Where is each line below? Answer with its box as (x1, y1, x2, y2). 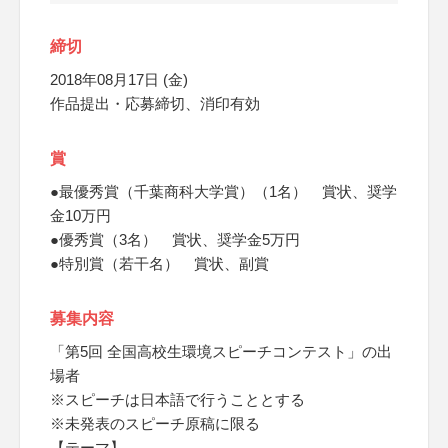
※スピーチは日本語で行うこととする (50, 391, 305, 408)
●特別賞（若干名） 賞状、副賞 (50, 255, 269, 272)
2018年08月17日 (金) (50, 71, 188, 88)
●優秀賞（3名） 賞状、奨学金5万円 (50, 231, 300, 248)
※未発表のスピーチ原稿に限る (50, 415, 260, 432)
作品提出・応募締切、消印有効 (50, 95, 260, 112)
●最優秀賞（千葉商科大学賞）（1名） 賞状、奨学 (50, 183, 397, 200)
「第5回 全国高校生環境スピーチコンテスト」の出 (50, 343, 392, 360)
